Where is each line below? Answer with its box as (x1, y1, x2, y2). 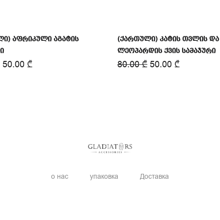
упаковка (90, 172, 118, 182)
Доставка (140, 172, 169, 182)
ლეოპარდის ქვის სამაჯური (117, 48, 216, 55)
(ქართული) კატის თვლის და (117, 36, 219, 43)
